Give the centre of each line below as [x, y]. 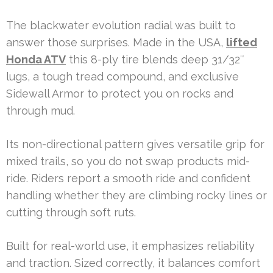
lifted [242, 42]
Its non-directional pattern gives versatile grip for [135, 144]
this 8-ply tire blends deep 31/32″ [155, 59]
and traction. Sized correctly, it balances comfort [133, 263]
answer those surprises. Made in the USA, [116, 42]
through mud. [41, 110]
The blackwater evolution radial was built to [121, 25]
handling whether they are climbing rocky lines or [136, 195]
